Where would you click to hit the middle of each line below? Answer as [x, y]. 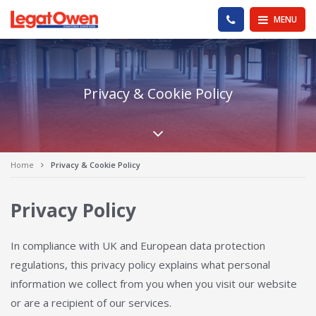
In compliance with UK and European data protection [138, 245]
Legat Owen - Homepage [160, 17]
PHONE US [255, 19]
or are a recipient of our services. [91, 303]
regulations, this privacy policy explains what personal [140, 265]
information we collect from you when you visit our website [154, 284]
